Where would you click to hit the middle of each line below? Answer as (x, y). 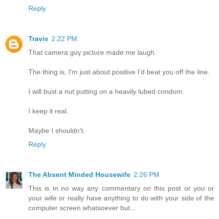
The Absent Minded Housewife (79, 175)
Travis (38, 39)
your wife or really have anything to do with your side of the (121, 198)
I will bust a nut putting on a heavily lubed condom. (106, 92)
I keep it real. (48, 111)
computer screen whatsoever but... (82, 208)
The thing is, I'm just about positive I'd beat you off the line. (119, 72)
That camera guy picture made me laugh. (92, 53)
